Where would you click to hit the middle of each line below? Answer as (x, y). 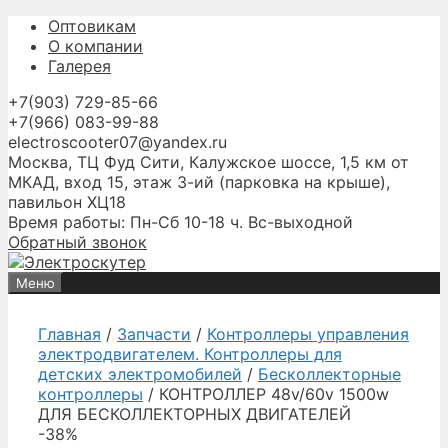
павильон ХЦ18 (67, 202)
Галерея (79, 66)
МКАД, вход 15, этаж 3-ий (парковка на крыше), (199, 182)
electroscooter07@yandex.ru (117, 142)
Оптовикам (92, 26)
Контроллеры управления (308, 334)
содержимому (64, 65)
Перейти (41, 25)
